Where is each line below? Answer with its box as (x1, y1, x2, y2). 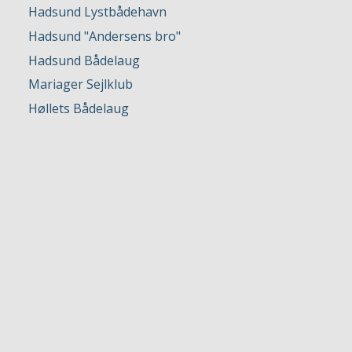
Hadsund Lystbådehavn (28, 3, 167, 21)
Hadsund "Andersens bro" (28, 27, 181, 45)
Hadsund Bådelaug (28, 51, 140, 69)
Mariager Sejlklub (28, 75, 133, 93)
